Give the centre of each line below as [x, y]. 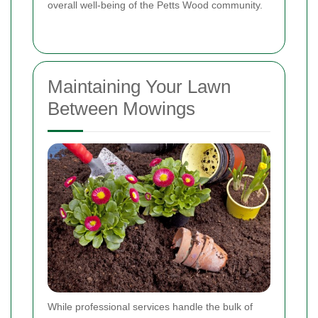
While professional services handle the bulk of [150, 306]
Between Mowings [121, 109]
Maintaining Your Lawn [139, 87]
